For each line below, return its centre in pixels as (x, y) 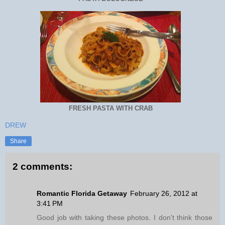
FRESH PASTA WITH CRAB (110, 108)
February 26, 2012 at (164, 194)
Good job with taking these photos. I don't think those (125, 218)
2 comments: (42, 166)
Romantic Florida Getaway (82, 194)
